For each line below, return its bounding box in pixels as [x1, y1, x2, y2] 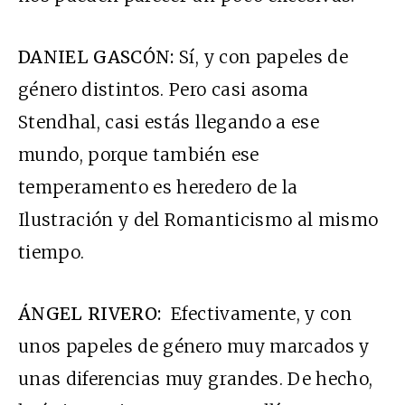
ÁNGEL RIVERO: [18, 303, 162, 325]
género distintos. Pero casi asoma [18, 79, 309, 101]
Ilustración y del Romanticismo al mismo [18, 209, 379, 231]
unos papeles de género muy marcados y [18, 335, 370, 358]
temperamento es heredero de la [18, 176, 298, 199]
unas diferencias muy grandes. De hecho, [18, 368, 373, 391]
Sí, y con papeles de [174, 46, 348, 69]
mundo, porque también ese [18, 144, 259, 166]
